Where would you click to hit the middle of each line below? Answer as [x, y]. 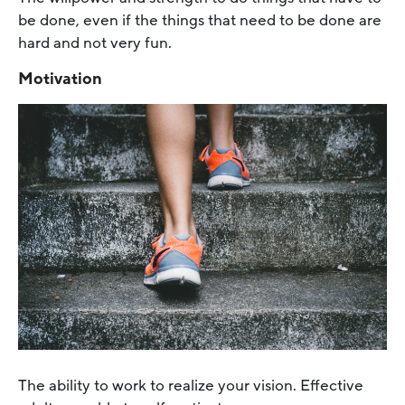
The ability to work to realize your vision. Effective [191, 385]
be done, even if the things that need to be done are [200, 21]
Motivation [60, 79]
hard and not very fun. [97, 43]
